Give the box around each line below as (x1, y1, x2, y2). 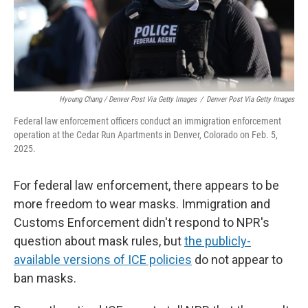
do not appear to (192, 252, 283, 267)
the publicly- (184, 234, 251, 248)
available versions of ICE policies (14, 252, 192, 267)
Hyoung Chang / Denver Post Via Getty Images (59, 95, 197, 104)
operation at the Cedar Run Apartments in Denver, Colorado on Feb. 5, (14, 129, 278, 140)
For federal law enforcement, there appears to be (14, 178, 279, 192)
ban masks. (14, 271, 76, 285)
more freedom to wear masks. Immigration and (14, 197, 270, 211)
